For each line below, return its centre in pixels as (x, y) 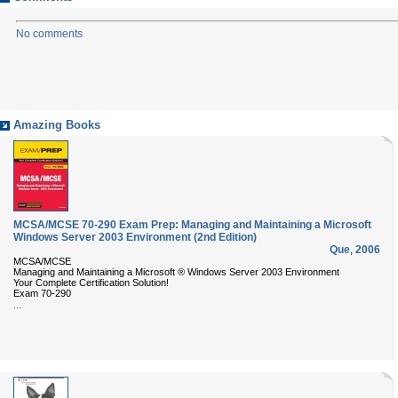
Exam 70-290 (42, 293)
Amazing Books (57, 125)
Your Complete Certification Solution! (91, 283)
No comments (49, 34)
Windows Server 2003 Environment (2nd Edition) (135, 237)
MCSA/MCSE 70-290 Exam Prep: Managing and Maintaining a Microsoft (192, 225)
